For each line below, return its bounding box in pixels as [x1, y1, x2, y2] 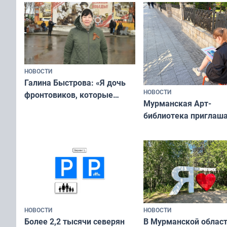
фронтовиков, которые [24, 89, 113, 100]
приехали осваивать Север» [24, 101, 132, 112]
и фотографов [143, 134, 197, 145]
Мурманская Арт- [143, 97, 211, 109]
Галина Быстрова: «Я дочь [24, 77, 126, 88]
